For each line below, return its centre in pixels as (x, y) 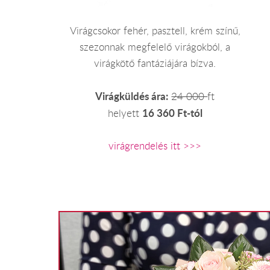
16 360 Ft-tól (172, 113)
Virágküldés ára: (132, 96)
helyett (125, 114)
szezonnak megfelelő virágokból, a (155, 47)
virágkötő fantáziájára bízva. (155, 64)
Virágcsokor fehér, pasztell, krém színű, (155, 31)
